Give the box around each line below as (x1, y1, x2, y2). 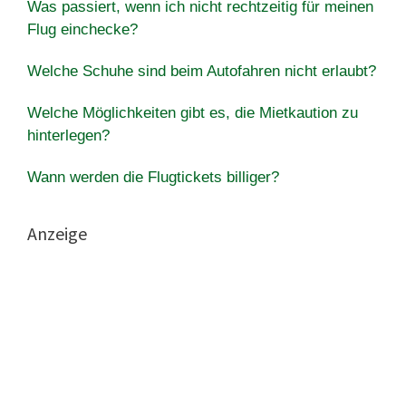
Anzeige (27, 221, 87, 245)
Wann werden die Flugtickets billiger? (27, 168, 279, 186)
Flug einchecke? (27, 20, 138, 38)
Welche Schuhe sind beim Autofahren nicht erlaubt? (27, 62, 376, 80)
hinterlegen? (27, 126, 110, 144)
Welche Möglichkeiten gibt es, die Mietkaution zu (27, 103, 358, 121)
